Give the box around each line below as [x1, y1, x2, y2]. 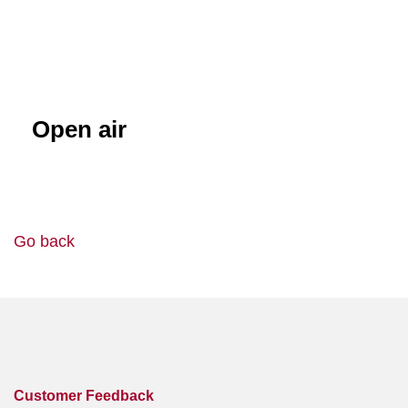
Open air [32, 116, 127, 142]
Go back [14, 231, 75, 250]
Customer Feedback [14, 387, 154, 403]
